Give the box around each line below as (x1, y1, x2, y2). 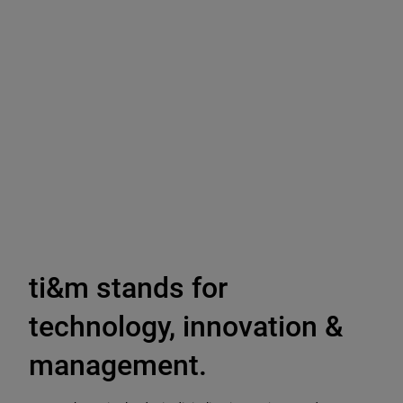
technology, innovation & (29, 309, 343, 344)
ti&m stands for (29, 270, 228, 305)
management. (29, 347, 207, 382)
